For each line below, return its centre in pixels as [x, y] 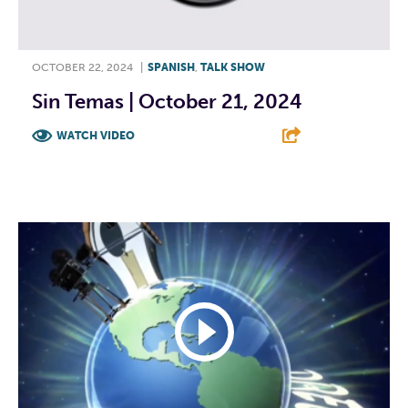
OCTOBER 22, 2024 [82, 68]
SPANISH [171, 68]
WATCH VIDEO [96, 136]
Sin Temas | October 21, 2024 [167, 102]
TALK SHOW [233, 68]
